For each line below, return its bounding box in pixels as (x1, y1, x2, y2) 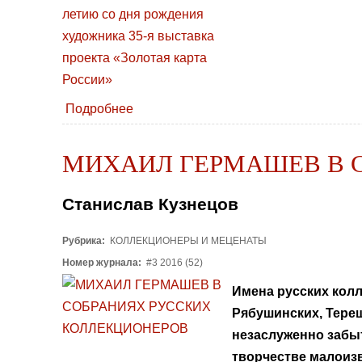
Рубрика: (62, 234, 107, 246)
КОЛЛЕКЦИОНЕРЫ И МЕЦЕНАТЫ (107, 234, 267, 246)
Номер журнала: (62, 256, 144, 268)
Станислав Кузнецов (62, 195, 238, 214)
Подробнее (65, 102, 133, 116)
